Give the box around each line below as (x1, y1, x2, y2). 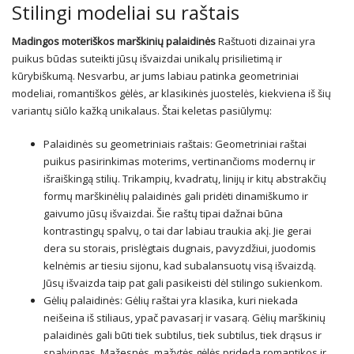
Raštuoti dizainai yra (216, 34, 315, 49)
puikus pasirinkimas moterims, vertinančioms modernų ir (43, 154, 315, 169)
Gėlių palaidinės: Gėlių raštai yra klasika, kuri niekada (43, 293, 298, 308)
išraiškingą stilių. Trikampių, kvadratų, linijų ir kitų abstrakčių (43, 171, 326, 186)
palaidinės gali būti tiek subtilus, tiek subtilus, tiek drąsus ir (43, 328, 322, 343)
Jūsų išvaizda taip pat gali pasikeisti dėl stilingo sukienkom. (43, 276, 322, 291)
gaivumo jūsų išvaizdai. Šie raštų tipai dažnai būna (43, 206, 283, 221)
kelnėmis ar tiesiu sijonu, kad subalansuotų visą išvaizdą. (43, 258, 316, 273)
